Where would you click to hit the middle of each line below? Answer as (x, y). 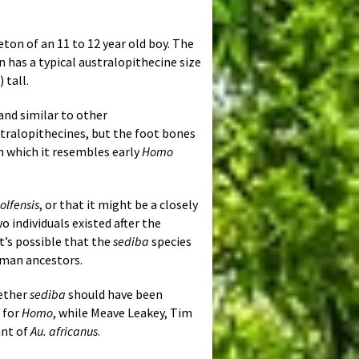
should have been (114, 294)
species (170, 242)
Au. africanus (64, 331)
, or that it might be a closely (119, 205)
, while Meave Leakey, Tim (123, 313)
